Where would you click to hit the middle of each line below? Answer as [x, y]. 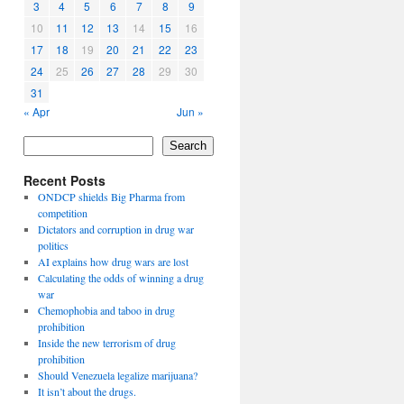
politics [53, 245]
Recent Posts [64, 180]
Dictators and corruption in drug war [115, 229]
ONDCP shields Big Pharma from [111, 196]
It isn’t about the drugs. [87, 391]
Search [188, 146]
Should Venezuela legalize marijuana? [117, 375]
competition [62, 212]
